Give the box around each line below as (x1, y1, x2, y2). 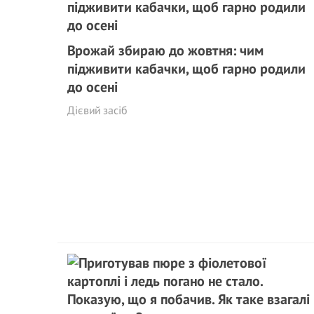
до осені (67, 78, 118, 96)
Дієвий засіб (67, 103, 128, 117)
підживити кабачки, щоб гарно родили (67, 60, 306, 78)
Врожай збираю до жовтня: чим (67, 41, 264, 60)
